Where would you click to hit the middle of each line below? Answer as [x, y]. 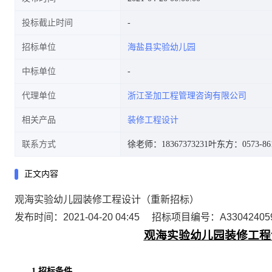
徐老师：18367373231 [168, 144]
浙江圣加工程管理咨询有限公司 [187, 96]
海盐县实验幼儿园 [161, 47]
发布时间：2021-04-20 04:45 [77, 217]
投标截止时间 [47, 23]
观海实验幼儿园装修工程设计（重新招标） [107, 199]
